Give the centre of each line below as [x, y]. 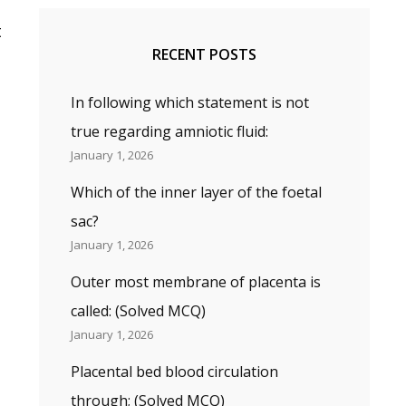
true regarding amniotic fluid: [169, 131]
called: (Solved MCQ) [138, 311]
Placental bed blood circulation [174, 372]
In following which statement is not [189, 102]
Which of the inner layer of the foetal [196, 192]
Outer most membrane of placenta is [195, 282]
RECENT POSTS [204, 54]
